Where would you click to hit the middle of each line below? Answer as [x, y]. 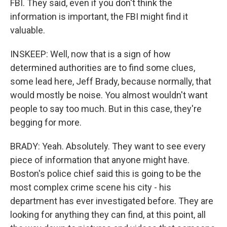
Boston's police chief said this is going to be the [106, 174]
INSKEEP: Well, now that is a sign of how [90, 54]
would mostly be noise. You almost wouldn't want [109, 95]
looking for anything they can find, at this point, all [108, 215]
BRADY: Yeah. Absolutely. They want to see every [108, 146]
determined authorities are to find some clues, [103, 68]
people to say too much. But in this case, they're [106, 109]
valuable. [28, 30]
